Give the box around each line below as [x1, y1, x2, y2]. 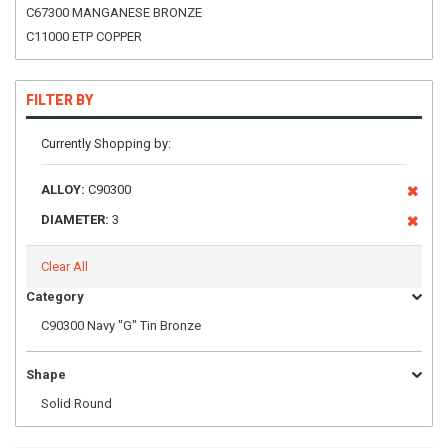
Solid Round [41, 396, 112, 411]
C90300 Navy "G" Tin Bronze [41, 318, 201, 333]
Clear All [41, 259, 88, 274]
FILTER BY [26, 92, 93, 108]
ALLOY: [41, 182, 85, 197]
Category [26, 289, 84, 304]
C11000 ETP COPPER [26, 29, 142, 44]
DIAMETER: [41, 212, 109, 227]
